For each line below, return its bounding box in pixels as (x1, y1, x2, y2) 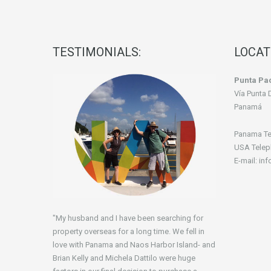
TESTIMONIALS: (53, 45, 141, 60)
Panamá (234, 102, 262, 112)
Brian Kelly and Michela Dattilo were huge (53, 253, 195, 263)
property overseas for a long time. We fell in (53, 226, 204, 236)
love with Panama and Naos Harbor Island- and (53, 240, 215, 249)
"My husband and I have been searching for (53, 213, 203, 223)
